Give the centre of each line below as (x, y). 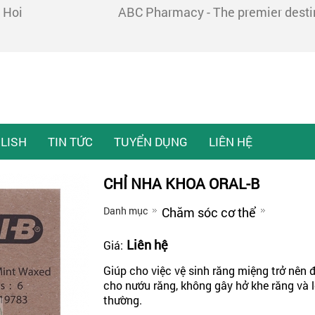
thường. (124, 300)
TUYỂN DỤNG (150, 142)
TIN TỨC (70, 142)
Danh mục (125, 211)
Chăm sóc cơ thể (208, 212)
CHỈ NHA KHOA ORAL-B (181, 184)
